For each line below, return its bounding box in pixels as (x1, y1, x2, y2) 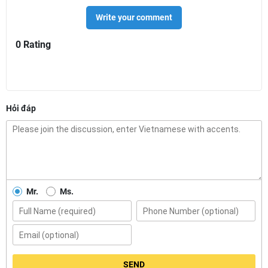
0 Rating (16, 39, 51, 50)
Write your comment (96, 13, 172, 22)
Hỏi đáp (6, 103, 36, 113)
